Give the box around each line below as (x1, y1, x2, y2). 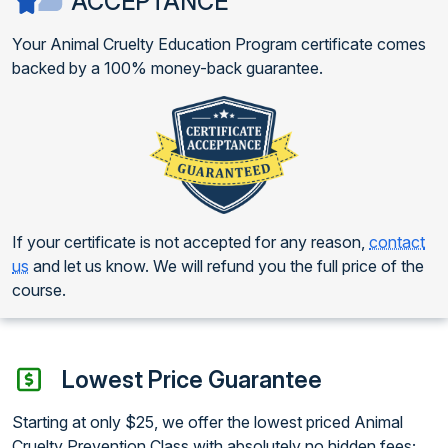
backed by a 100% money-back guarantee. (12, 57, 323, 78)
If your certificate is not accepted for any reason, (12, 231, 369, 252)
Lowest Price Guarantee (61, 364, 322, 394)
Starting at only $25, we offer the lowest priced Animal (12, 411, 403, 432)
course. (12, 279, 66, 300)
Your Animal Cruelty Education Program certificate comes (12, 33, 426, 54)
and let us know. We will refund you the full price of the (29, 255, 424, 276)
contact (369, 231, 425, 252)
